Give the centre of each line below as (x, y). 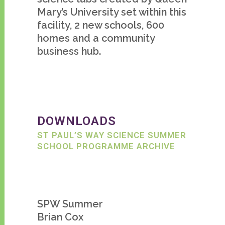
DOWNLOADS (77, 121)
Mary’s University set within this (112, 12)
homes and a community (96, 38)
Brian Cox (60, 217)
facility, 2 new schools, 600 (101, 25)
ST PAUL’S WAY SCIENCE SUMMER (112, 135)
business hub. (69, 51)
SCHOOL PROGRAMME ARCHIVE (106, 146)
